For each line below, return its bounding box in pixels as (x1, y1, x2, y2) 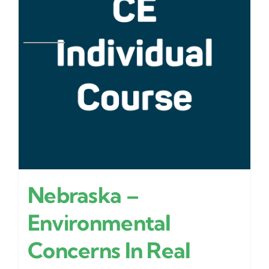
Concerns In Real (28, 237, 191, 264)
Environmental (28, 209, 171, 237)
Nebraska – (28, 181, 139, 209)
